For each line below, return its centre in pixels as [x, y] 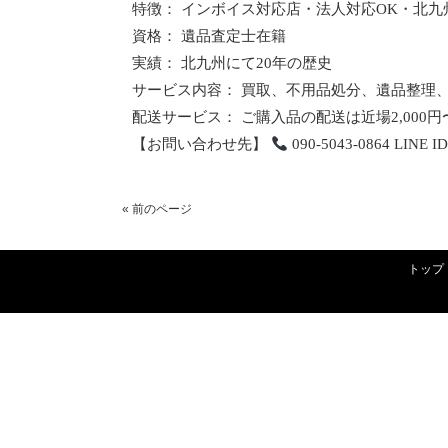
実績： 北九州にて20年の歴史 [232, 63]
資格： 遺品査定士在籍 [209, 36]
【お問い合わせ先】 [201, 144]
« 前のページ [157, 209]
